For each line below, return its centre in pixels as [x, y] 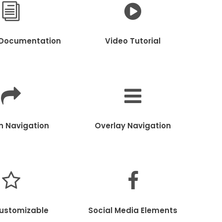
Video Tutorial [133, 41]
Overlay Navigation [133, 125]
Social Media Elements [133, 210]
